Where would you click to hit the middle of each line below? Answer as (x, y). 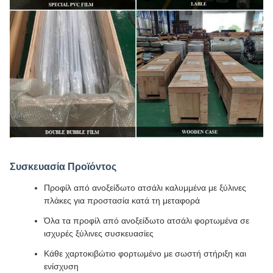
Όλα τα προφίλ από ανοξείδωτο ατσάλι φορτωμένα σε (147, 220)
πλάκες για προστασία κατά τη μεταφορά (122, 200)
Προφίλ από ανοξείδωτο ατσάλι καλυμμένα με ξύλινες (145, 187)
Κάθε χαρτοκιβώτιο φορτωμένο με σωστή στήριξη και (145, 253)
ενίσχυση (61, 266)
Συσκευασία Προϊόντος (63, 166)
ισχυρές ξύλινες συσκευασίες (99, 233)
